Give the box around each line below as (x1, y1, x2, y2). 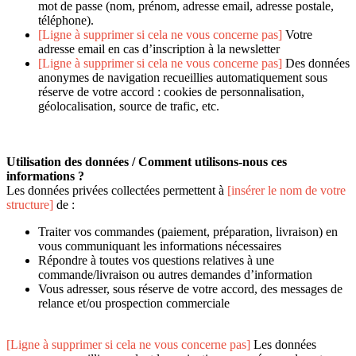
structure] (6, 198, 56, 212)
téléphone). (38, 14, 94, 28)
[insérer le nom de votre (227, 184, 346, 198)
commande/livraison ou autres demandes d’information (38, 268, 312, 282)
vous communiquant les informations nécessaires (38, 239, 281, 253)
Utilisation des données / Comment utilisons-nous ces (6, 155, 287, 169)
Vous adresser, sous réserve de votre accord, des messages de (38, 282, 342, 296)
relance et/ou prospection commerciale (38, 296, 230, 311)
